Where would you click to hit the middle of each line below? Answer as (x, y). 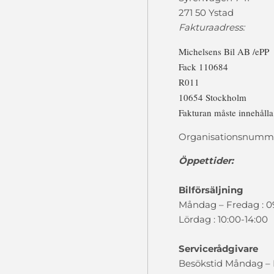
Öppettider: (206, 161)
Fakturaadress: (211, 27)
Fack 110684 (203, 67)
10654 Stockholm (212, 97)
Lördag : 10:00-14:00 (223, 219)
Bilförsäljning (211, 190)
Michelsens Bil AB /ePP (224, 51)
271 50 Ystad (206, 13)
